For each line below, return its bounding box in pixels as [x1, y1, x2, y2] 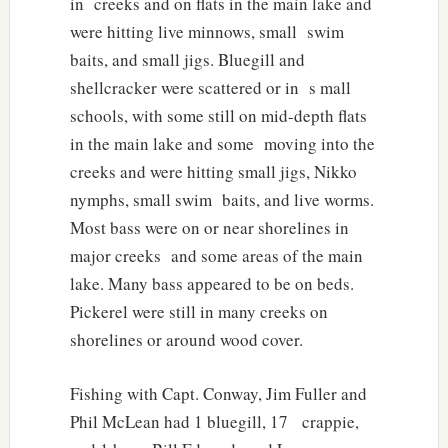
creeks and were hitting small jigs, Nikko [69, 159, 357, 183]
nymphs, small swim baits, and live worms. [69, 187, 374, 211]
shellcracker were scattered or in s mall [69, 75, 351, 99]
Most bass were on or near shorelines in [69, 215, 349, 239]
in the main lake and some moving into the [69, 131, 375, 155]
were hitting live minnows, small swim [69, 19, 344, 43]
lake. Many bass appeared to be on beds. [69, 271, 368, 295]
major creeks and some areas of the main [69, 243, 363, 267]
